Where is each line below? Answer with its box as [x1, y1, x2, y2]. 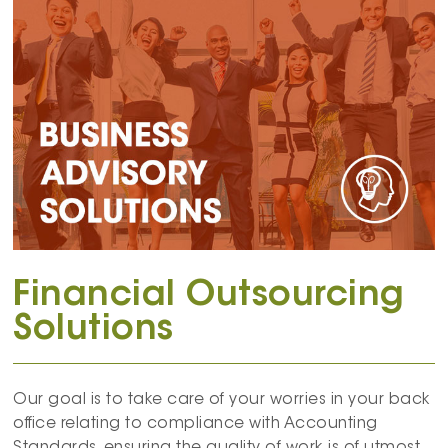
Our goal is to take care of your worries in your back [13, 392, 431, 408]
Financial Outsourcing [13, 278, 405, 314]
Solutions [13, 312, 174, 348]
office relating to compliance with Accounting [13, 416, 378, 432]
